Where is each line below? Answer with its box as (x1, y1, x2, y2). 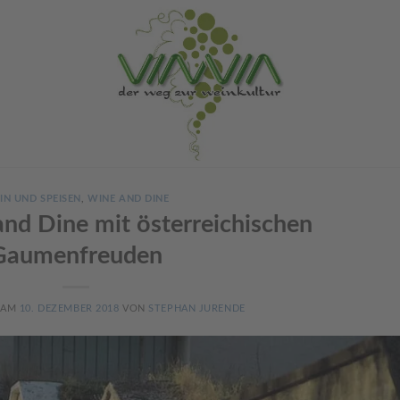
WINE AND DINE (87, 194, 170, 204)
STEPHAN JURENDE (148, 303, 246, 313)
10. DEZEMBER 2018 (19, 303, 120, 313)
